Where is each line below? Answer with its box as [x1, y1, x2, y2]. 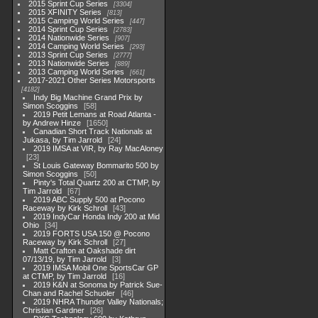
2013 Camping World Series [28, 67, 125, 76]
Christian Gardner [23, 306, 84, 314]
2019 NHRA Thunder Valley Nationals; [33, 297, 164, 306]
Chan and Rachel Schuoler [23, 289, 115, 297]
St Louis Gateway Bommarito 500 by [33, 161, 160, 170]
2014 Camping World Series [28, 42, 125, 50]
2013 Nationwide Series [28, 59, 110, 67]
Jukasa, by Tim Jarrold [23, 136, 102, 144]
